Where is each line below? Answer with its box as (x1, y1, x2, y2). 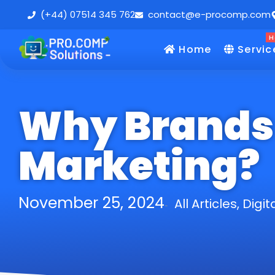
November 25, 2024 (18, 192, 165, 214)
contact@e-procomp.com (148, 8, 271, 21)
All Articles (174, 195, 237, 212)
